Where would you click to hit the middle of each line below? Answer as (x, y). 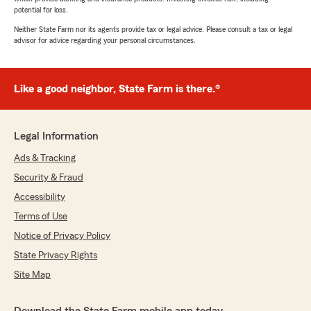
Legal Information (56, 136)
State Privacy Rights (56, 256)
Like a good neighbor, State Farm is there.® (117, 89)
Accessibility (40, 197)
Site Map (32, 275)
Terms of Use (41, 217)
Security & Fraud (49, 178)
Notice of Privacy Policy (62, 236)
